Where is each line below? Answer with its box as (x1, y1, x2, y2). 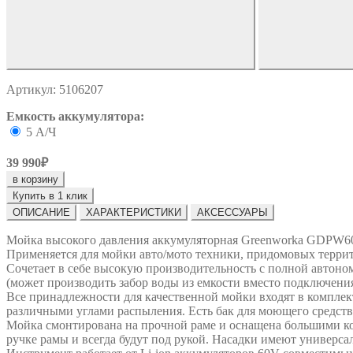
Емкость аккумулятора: (6, 109, 144, 123)
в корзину (13, 173, 58, 185)
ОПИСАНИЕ (13, 206, 70, 218)
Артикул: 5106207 (6, 82, 103, 96)
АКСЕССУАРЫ (197, 206, 268, 218)
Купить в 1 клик (13, 189, 87, 202)
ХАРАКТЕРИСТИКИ (86, 206, 181, 218)
